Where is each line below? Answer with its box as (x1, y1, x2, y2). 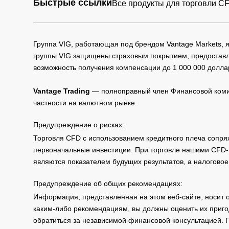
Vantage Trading (33, 86, 90, 95)
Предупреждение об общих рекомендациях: (33, 179, 182, 188)
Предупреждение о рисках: (33, 120, 124, 129)
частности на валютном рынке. (33, 98, 137, 107)
